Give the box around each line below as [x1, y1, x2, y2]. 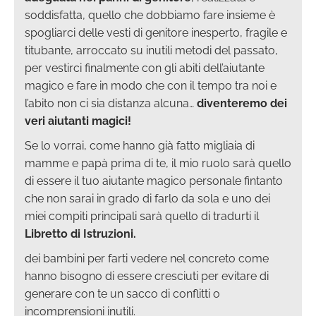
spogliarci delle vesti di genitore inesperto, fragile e [25, 25, 287, 39]
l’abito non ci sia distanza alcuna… [25, 96, 197, 110]
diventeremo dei [197, 96, 287, 110]
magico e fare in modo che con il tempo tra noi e [25, 78, 276, 92]
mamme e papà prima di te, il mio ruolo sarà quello [25, 156, 291, 170]
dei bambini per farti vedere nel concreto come [25, 251, 269, 265]
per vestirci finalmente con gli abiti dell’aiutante [25, 61, 265, 75]
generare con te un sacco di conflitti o [25, 286, 220, 300]
